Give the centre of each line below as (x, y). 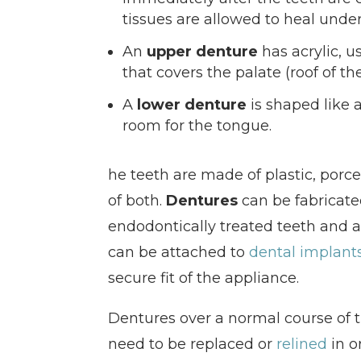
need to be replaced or (193, 344)
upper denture (203, 52)
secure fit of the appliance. (204, 278)
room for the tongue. (197, 126)
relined (302, 344)
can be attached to (179, 253)
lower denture (192, 105)
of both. (137, 201)
